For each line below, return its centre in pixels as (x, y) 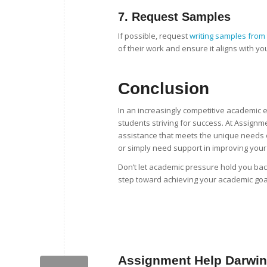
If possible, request (154, 36)
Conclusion (164, 89)
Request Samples (181, 16)
